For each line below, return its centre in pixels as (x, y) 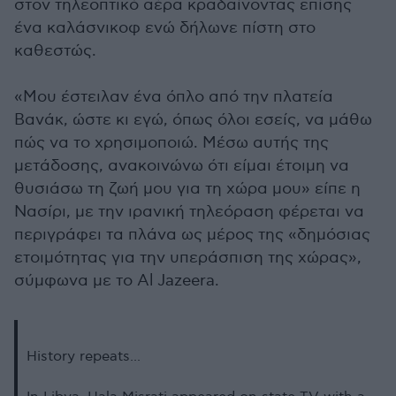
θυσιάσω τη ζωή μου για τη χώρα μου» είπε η (187, 189)
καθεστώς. (55, 51)
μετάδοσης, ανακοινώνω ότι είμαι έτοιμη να (182, 166)
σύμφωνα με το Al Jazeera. (117, 281)
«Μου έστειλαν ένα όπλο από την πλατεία (174, 97)
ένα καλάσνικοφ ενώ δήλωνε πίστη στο (165, 28)
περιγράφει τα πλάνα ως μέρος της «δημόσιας (192, 235)
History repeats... (84, 357)
